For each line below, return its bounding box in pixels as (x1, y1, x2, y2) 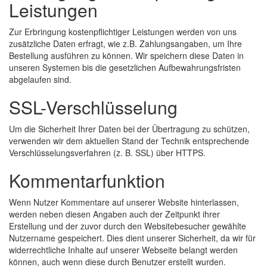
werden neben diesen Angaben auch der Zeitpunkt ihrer (9, 208, 220, 221)
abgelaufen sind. (9, 73, 72, 86)
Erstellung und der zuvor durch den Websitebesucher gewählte (9, 220, 246, 232)
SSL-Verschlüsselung (9, 94, 178, 120)
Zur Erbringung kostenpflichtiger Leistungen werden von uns (9, 26, 237, 38)
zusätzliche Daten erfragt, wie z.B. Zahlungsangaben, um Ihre (9, 38, 242, 50)
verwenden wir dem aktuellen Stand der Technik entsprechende (9, 135, 249, 147)
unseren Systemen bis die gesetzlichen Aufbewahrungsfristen (9, 61, 241, 74)
